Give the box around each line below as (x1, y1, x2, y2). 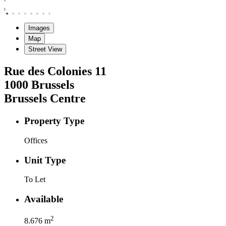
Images (28, 24, 50, 32)
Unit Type (24, 154, 66, 165)
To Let (24, 175, 45, 184)
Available (24, 194, 63, 205)
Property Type (24, 116, 84, 127)
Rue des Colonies (4, 65, 92, 78)
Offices (24, 136, 47, 145)
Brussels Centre (4, 92, 86, 105)
